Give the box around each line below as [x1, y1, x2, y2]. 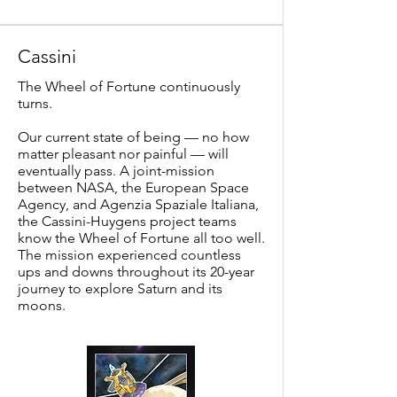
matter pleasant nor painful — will [18, 145, 229, 162]
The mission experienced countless [18, 246, 241, 263]
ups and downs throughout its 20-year [18, 263, 254, 280]
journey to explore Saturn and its [18, 280, 222, 297]
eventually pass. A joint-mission [18, 162, 214, 179]
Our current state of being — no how [18, 128, 249, 145]
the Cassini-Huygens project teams [18, 213, 237, 230]
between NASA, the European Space [18, 179, 249, 196]
